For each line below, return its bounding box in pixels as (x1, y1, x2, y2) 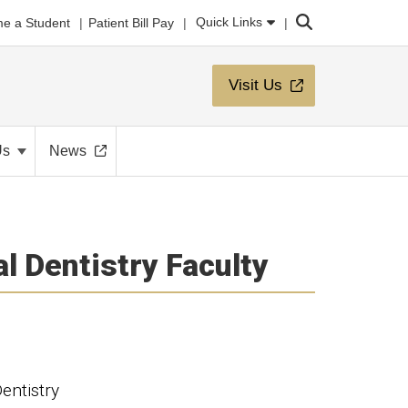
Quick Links (196, 15, 263, 29)
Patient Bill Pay (88, 15, 175, 30)
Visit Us (229, 76, 282, 94)
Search (295, 11, 337, 26)
